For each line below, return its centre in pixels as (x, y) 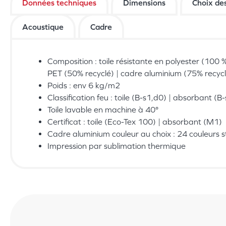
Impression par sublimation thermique (117, 146)
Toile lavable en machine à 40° (103, 110)
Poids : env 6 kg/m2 (84, 86)
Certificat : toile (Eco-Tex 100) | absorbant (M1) (135, 122)
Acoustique (43, 27)
